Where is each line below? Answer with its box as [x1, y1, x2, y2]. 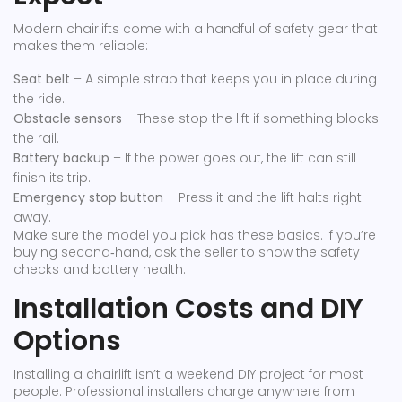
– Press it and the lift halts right [163, 188, 362, 206]
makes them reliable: [13, 37, 148, 55]
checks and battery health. [13, 260, 186, 278]
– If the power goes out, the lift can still [109, 149, 356, 167]
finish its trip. [13, 169, 91, 187]
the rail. [13, 129, 59, 147]
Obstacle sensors [13, 109, 122, 127]
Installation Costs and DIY [13, 290, 363, 328]
